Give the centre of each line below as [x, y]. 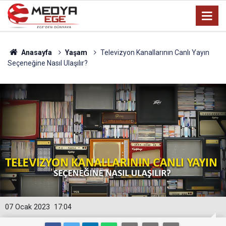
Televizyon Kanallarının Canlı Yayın [155, 52]
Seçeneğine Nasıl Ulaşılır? [48, 63]
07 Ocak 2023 [27, 207]
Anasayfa [36, 52]
